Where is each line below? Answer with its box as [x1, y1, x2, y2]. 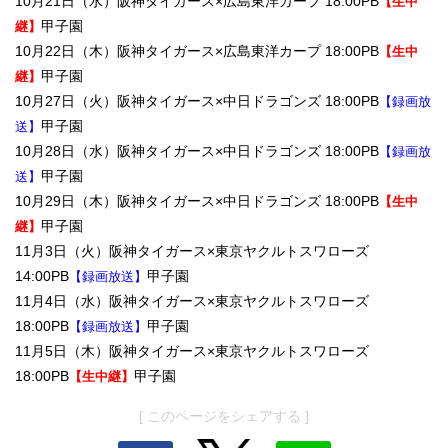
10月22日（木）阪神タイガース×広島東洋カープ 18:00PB [15, 43, 379, 60]
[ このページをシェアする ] [139, 408, 309, 425]
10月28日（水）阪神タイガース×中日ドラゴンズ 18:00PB [15, 143, 379, 160]
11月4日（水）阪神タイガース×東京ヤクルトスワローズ [15, 293, 369, 310]
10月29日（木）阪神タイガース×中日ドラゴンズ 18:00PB [15, 193, 379, 210]
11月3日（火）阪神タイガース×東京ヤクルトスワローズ [15, 243, 369, 260]
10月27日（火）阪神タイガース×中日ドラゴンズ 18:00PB [15, 93, 379, 110]
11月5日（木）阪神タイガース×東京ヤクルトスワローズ [15, 343, 369, 360]
